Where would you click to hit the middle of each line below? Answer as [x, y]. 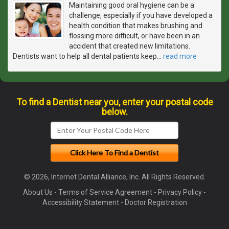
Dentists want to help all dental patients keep [85, 56]
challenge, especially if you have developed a [141, 15]
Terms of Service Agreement [105, 192]
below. [114, 111]
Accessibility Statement [81, 202]
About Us [38, 192]
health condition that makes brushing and [136, 25]
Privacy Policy [180, 192]
